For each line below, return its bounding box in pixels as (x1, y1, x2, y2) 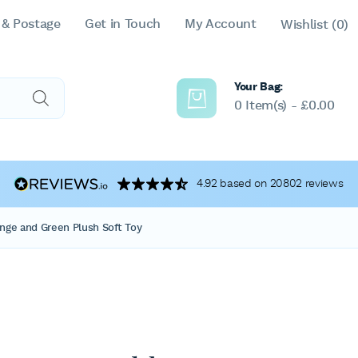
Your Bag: (234, 80, 284, 94)
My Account (185, 16, 257, 33)
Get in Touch (84, 16, 161, 33)
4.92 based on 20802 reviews (197, 177, 344, 191)
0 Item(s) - (234, 97, 301, 114)
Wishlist (280, 17, 332, 34)
